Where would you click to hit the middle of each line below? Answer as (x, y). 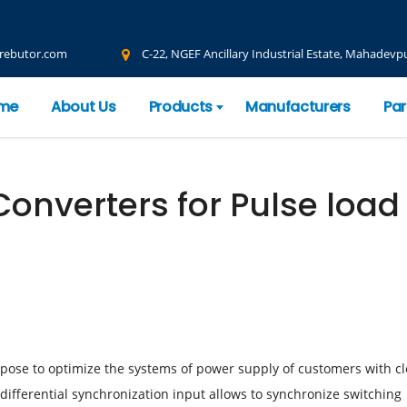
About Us (84, 106)
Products (181, 106)
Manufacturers (298, 106)
